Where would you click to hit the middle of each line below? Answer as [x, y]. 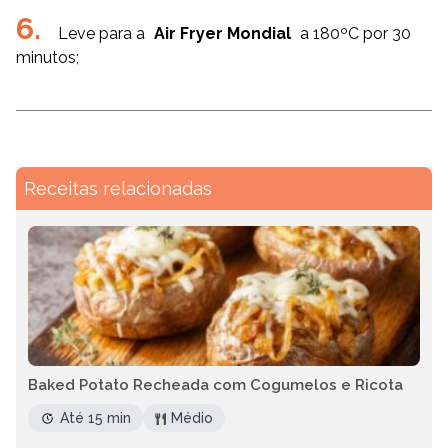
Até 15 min [95, 418]
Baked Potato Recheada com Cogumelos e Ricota [215, 385]
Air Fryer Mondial [222, 33]
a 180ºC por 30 [353, 33]
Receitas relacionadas [118, 188]
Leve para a [103, 33]
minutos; [47, 57]
